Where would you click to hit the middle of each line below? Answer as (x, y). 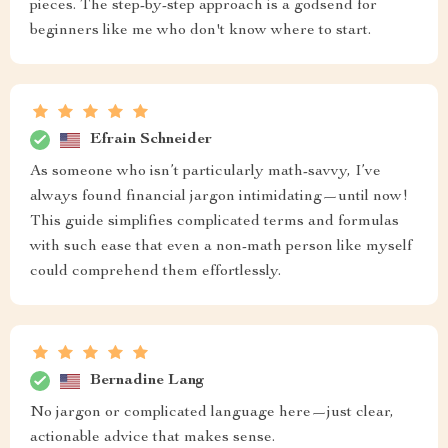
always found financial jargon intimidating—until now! (219, 197)
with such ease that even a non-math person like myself (221, 247)
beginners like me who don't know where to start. (200, 31)
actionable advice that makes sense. (152, 438)
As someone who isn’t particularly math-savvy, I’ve (205, 172)
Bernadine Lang (147, 380)
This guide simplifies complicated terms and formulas (214, 222)
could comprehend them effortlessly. (155, 272)
